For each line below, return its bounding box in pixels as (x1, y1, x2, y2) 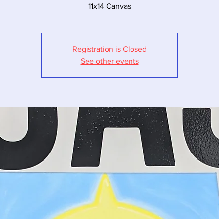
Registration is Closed (72, 45, 147, 54)
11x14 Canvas (88, 2, 131, 11)
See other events (80, 57, 139, 66)
